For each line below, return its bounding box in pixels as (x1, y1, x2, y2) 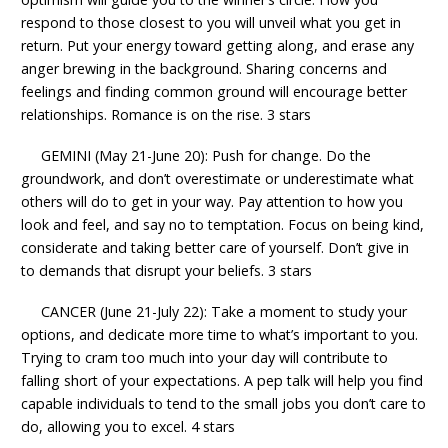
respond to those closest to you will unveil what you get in (21, 13, 402, 33)
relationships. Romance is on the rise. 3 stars (21, 105, 312, 125)
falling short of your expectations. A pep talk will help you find (21, 370, 424, 390)
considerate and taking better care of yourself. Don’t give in (21, 237, 410, 257)
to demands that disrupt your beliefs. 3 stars (21, 260, 313, 280)
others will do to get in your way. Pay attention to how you (21, 191, 404, 211)
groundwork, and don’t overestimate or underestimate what (21, 168, 415, 188)
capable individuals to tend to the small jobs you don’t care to (21, 393, 427, 413)
